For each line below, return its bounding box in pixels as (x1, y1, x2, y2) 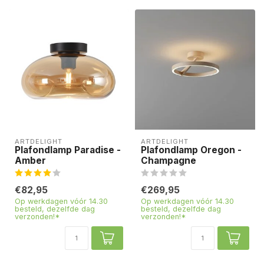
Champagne (141, 154, 196, 166)
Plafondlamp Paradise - (15, 144, 121, 156)
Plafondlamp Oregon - (141, 144, 242, 156)
